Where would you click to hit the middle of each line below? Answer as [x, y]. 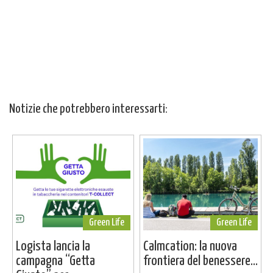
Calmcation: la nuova [190, 246]
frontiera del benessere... [200, 261]
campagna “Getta [55, 261]
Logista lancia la [53, 246]
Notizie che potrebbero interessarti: [88, 109]
